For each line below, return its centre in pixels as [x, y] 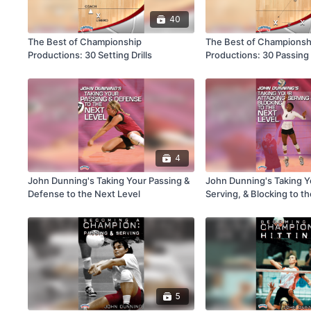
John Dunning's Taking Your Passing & [109, 180]
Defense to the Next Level [84, 193]
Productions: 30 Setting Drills [90, 55]
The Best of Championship [85, 42]
